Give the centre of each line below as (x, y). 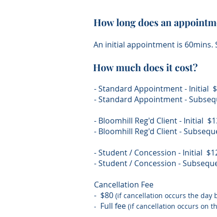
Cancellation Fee (124, 185)
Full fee (114, 206)
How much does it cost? (145, 67)
